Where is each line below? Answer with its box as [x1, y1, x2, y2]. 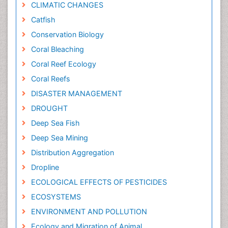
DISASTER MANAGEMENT [31, 89, 122, 98]
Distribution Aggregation [31, 148, 114, 157]
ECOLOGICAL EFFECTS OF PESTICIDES [31, 178, 167, 186]
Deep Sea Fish [31, 119, 80, 127]
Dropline [31, 163, 59, 172]
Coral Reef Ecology [31, 60, 96, 68]
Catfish [31, 15, 55, 24]
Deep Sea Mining [31, 133, 88, 142]
